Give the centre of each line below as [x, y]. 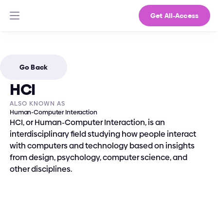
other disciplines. [41, 169]
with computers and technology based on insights [102, 146]
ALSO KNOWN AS [38, 103]
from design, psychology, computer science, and [99, 157]
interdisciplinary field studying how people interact [103, 134]
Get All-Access [174, 16]
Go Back [34, 67]
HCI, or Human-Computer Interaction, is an [87, 122]
